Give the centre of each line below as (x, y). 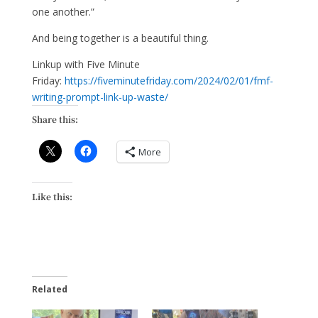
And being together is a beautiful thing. (120, 38)
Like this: (52, 196)
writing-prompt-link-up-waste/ (100, 97)
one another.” (63, 12)
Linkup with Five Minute (86, 64)
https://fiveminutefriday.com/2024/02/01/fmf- (169, 81)
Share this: (55, 119)
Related (49, 289)
